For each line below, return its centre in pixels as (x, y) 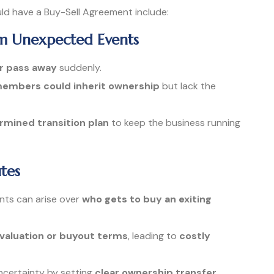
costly (195, 236)
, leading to (154, 236)
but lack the (188, 86)
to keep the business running (175, 123)
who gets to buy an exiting (147, 199)
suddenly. (79, 68)
